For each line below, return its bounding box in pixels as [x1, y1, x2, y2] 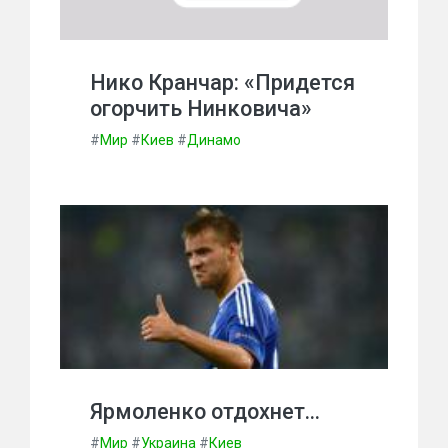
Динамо [187, 132, 241, 148]
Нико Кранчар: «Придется [90, 70, 355, 95]
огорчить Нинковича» [90, 96, 312, 121]
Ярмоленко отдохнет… [90, 399, 320, 424]
